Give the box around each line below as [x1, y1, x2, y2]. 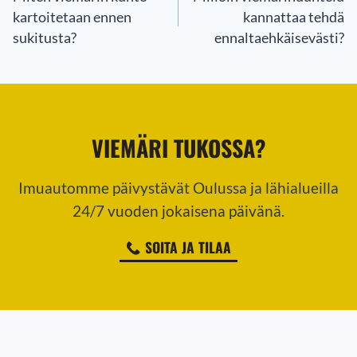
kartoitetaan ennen [13, 9, 131, 26]
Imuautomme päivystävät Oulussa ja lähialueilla [18, 178, 339, 198]
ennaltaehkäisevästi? [214, 29, 344, 47]
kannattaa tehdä [243, 9, 344, 26]
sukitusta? [13, 29, 76, 47]
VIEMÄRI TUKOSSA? [91, 131, 266, 165]
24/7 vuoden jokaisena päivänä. [73, 202, 284, 221]
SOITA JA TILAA [145, 236, 231, 257]
